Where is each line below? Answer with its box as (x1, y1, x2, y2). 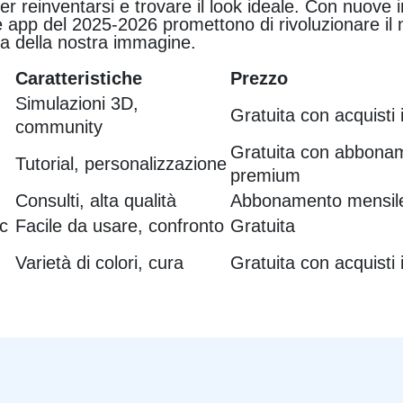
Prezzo (230, 68, 289, 89)
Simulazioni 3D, (15, 94, 139, 114)
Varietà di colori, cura (15, 253, 184, 273)
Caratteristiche (15, 68, 143, 89)
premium (230, 166, 301, 186)
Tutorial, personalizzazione (15, 154, 228, 175)
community (15, 117, 103, 138)
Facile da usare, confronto (15, 216, 225, 237)
